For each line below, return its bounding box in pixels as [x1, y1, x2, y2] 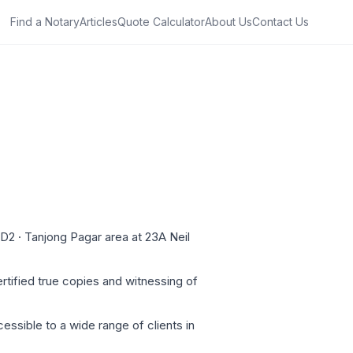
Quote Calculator [117, 15, 205, 28]
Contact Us [252, 15, 309, 28]
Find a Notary [10, 15, 80, 28]
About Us [205, 15, 252, 28]
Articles [80, 15, 117, 28]
